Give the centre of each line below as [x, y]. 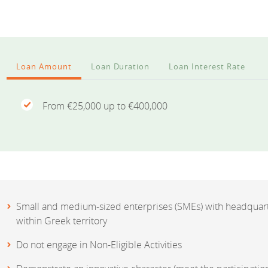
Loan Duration [120, 67]
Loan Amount [44, 67]
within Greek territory [62, 221]
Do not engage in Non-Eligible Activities [99, 245]
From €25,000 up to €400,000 [105, 106]
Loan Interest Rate [207, 67]
